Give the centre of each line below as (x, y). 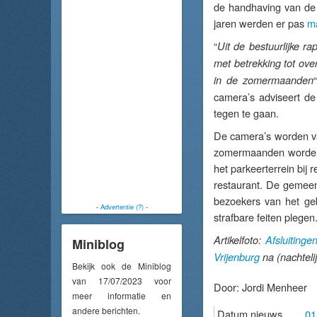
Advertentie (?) (122, 207)
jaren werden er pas (260, 23)
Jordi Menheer (275, 287)
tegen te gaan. (246, 113)
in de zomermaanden (264, 80)
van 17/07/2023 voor (122, 280)
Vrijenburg (237, 257)
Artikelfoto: (240, 240)
